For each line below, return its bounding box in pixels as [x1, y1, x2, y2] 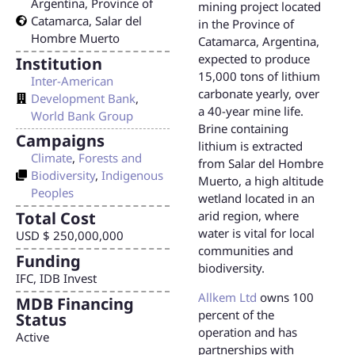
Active [16, 328, 49, 345]
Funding [16, 250, 81, 272]
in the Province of [198, 16, 294, 32]
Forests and [78, 150, 142, 166]
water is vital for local [198, 225, 315, 242]
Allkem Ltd [198, 288, 257, 305]
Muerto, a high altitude [198, 173, 323, 189]
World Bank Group [31, 107, 133, 124]
